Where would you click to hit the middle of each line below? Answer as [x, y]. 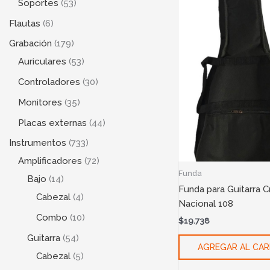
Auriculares [42, 62]
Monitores [40, 102]
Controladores [49, 82]
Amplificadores [50, 161]
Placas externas [52, 123]
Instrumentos [38, 143]
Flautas [25, 23]
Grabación [30, 44]
